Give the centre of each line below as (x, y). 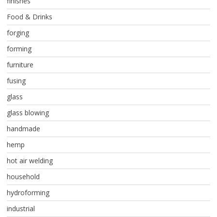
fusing (16, 81)
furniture (20, 65)
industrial (21, 209)
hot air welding (30, 161)
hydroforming (28, 193)
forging (18, 33)
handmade (23, 129)
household (23, 177)
